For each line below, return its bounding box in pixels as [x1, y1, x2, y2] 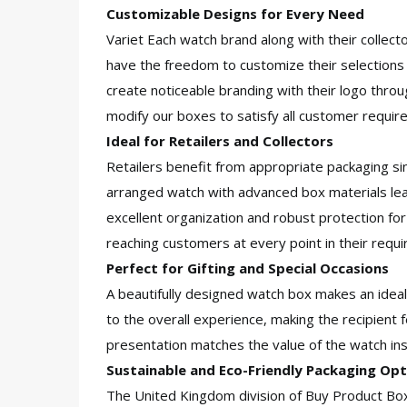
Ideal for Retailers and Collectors [106, 132, 333, 150]
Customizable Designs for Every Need [106, 5, 364, 23]
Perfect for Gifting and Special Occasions [106, 259, 389, 277]
